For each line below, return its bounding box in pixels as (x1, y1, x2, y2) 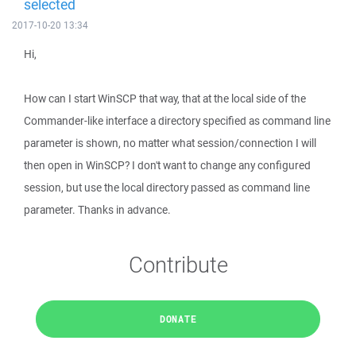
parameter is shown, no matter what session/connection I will (24, 136, 316, 150)
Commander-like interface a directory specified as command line (24, 114, 331, 128)
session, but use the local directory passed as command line (24, 180, 310, 195)
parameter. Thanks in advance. (24, 203, 171, 217)
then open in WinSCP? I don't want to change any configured (24, 158, 311, 172)
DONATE (159, 312, 197, 325)
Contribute (128, 250, 228, 279)
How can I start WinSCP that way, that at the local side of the (24, 91, 306, 106)
